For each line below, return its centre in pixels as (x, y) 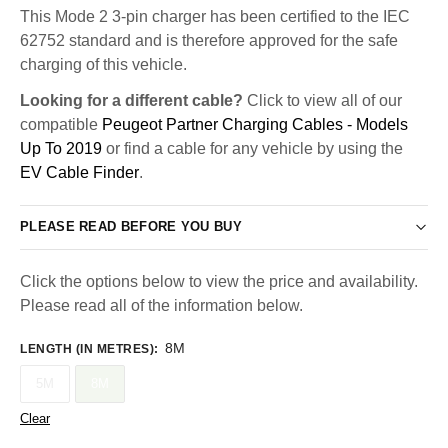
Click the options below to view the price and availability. (219, 281)
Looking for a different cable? (131, 100)
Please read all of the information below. (161, 305)
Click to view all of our (322, 100)
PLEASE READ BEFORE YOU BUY (131, 227)
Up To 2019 (61, 148)
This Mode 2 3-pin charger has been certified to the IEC (215, 16)
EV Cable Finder (79, 172)
